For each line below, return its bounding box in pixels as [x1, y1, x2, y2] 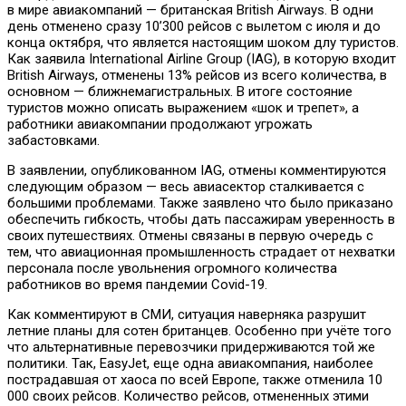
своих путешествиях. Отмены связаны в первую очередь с [7, 227, 373, 244]
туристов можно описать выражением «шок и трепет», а [7, 99, 359, 116]
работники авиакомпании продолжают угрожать [7, 115, 313, 132]
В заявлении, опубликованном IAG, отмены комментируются [7, 161, 386, 179]
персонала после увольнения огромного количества [7, 259, 337, 276]
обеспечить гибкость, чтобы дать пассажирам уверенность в [7, 210, 395, 227]
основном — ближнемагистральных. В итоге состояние [7, 82, 353, 100]
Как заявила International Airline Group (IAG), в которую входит [7, 50, 396, 67]
